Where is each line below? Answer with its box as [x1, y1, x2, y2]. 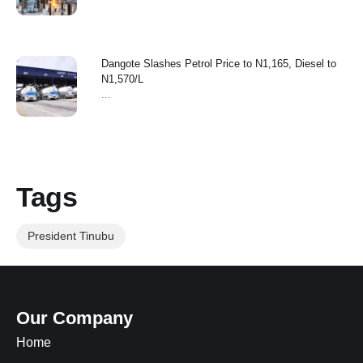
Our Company [16, 308, 133, 329]
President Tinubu [28, 229, 114, 243]
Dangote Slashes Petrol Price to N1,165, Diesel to [101, 58, 336, 70]
